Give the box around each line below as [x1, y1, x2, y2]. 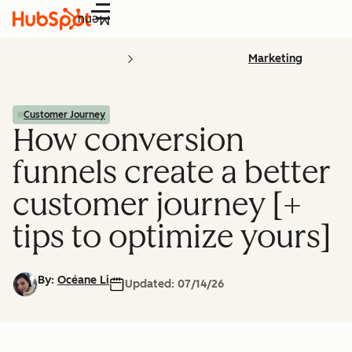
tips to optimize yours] [13, 218, 331, 255]
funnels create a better [13, 153, 331, 191]
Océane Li [57, 273, 109, 287]
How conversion [13, 121, 244, 159]
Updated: [125, 277, 178, 291]
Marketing [248, 52, 302, 65]
